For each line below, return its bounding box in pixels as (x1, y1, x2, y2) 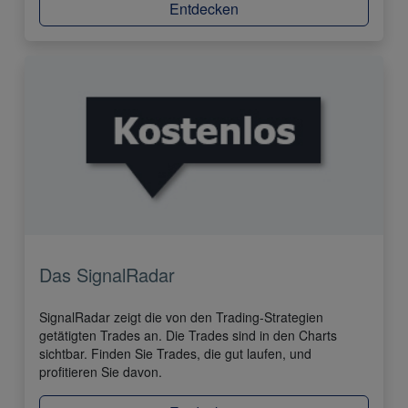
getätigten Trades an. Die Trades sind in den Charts (39, 326, 337, 345)
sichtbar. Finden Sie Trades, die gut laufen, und (39, 344, 311, 363)
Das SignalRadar (39, 261, 175, 289)
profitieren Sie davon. (39, 362, 162, 382)
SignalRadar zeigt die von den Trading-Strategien (39, 308, 323, 327)
